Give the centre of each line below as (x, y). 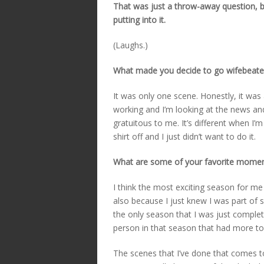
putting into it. (139, 19)
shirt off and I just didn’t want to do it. (184, 136)
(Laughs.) (131, 45)
